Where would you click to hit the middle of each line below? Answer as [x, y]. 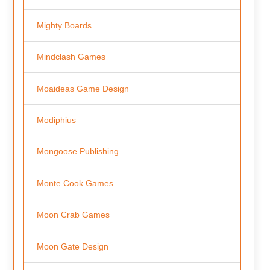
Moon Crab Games [73, 215]
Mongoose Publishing [77, 152]
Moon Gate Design [72, 246]
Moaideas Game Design [83, 88]
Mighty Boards [64, 25]
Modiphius [56, 120]
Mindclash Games [71, 57]
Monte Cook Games [75, 183]
